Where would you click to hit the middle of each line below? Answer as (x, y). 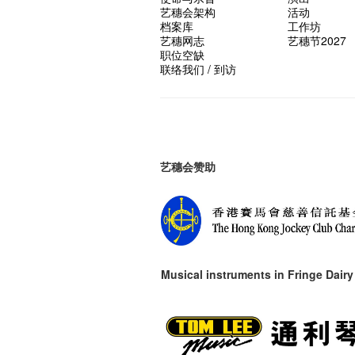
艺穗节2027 (317, 40)
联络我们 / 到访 (198, 69)
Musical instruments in (224, 274)
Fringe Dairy (321, 274)
